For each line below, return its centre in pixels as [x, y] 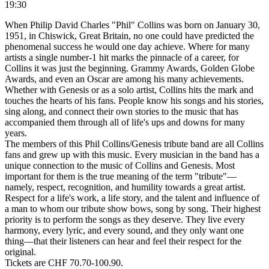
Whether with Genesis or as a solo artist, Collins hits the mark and [129, 89]
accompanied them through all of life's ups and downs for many [125, 122]
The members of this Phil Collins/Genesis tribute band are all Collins [134, 144]
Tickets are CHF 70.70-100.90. [64, 262]
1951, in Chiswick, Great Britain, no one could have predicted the [129, 35]
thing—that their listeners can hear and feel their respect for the [123, 241]
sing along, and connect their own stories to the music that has [122, 111]
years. [16, 133]
